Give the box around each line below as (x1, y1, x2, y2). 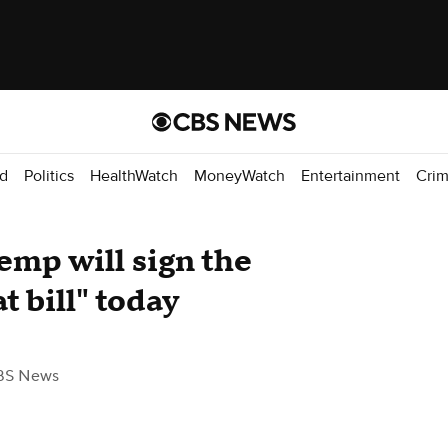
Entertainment (301, 165, 400, 186)
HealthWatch (90, 165, 178, 186)
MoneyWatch (194, 165, 285, 186)
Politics (24, 165, 74, 186)
